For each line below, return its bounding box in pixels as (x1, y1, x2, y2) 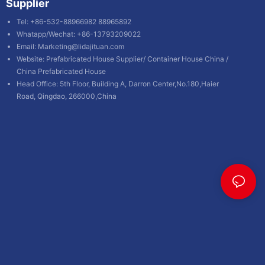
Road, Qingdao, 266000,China (17, 91, 117, 101)
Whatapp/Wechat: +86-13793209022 (17, 29, 141, 38)
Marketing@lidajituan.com (38, 41, 124, 51)
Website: (17, 54, 46, 63)
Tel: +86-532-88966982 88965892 (17, 17, 131, 26)
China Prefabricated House (17, 66, 106, 76)
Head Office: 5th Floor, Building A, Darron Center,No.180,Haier (17, 79, 219, 88)
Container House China (147, 54, 224, 63)
